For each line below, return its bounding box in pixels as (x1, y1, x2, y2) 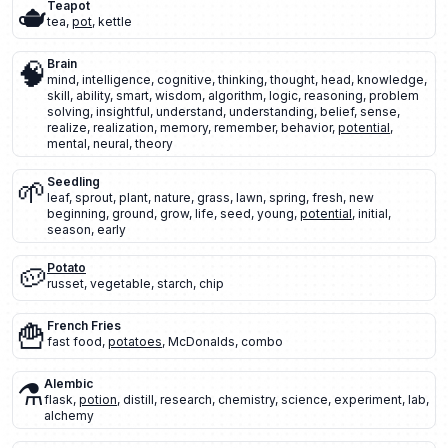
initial (358, 206, 388, 221)
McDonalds (168, 334, 235, 349)
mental (47, 136, 87, 151)
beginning (47, 206, 106, 221)
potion (79, 392, 117, 407)
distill (123, 392, 154, 407)
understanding (229, 104, 314, 119)
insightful (96, 104, 150, 119)
